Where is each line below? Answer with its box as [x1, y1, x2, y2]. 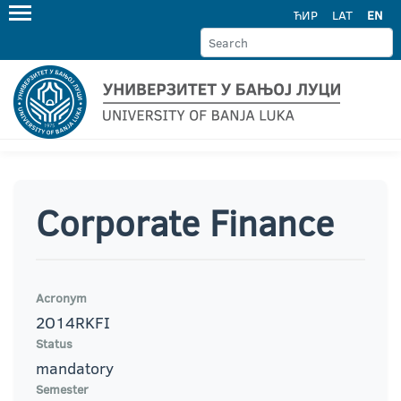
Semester [36, 380, 89, 398]
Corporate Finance [36, 198, 334, 247]
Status [36, 335, 73, 353]
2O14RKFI [36, 311, 110, 334]
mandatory [36, 357, 114, 380]
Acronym [36, 289, 87, 307]
